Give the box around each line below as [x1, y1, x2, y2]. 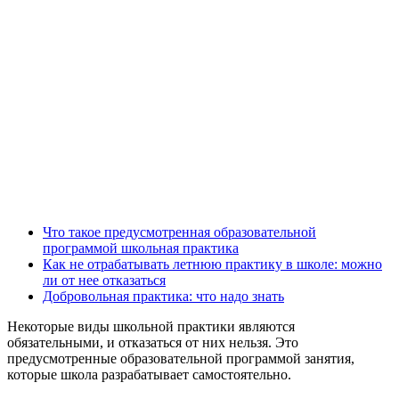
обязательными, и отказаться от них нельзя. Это [7, 335, 298, 351]
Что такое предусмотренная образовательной [43, 224, 316, 240]
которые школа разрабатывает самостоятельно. [7, 367, 291, 383]
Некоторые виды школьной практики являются [7, 319, 295, 335]
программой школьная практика [43, 240, 239, 256]
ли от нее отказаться [43, 273, 166, 289]
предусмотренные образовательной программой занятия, [7, 351, 354, 367]
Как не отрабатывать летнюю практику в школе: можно [43, 256, 382, 273]
